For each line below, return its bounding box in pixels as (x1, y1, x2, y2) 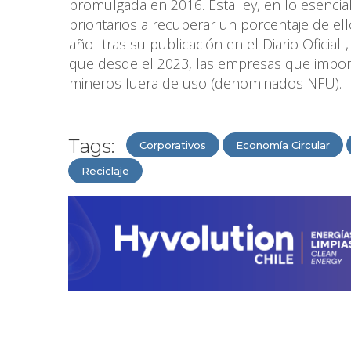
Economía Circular (236, 138, 330, 151)
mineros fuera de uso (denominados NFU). (69, 73, 342, 92)
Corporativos (139, 138, 206, 151)
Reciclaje (81, 164, 129, 177)
